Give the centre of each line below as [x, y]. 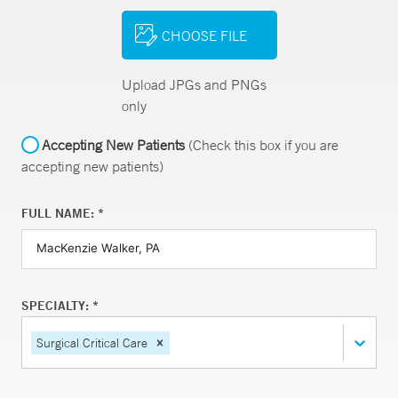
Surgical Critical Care [92, 342]
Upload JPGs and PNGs [194, 84]
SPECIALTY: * [60, 306]
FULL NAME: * [63, 213]
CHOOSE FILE [204, 35]
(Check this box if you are [262, 145]
